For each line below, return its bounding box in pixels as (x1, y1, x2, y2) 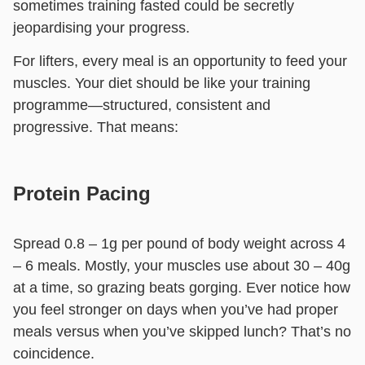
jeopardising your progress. (13, 19, 190, 36)
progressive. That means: (13, 119, 178, 136)
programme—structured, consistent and (13, 97, 270, 114)
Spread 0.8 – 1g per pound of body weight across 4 (13, 235, 345, 253)
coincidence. (13, 345, 95, 363)
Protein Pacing (13, 182, 151, 205)
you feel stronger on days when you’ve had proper (13, 301, 338, 319)
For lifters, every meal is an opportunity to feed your (13, 53, 347, 70)
